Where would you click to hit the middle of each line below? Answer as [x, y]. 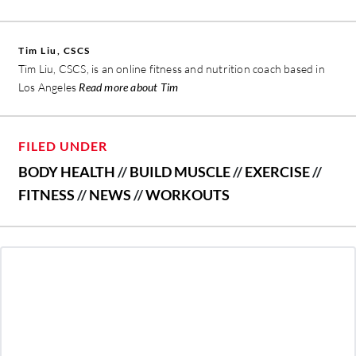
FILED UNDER [63, 145]
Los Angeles [49, 87]
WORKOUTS [188, 194]
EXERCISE [277, 171]
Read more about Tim [129, 87]
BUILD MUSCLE [180, 171]
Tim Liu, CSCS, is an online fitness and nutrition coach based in [172, 68]
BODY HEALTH [67, 171]
